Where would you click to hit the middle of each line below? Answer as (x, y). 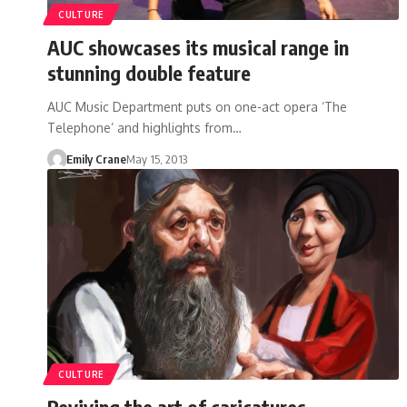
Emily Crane (96, 159)
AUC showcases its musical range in (198, 47)
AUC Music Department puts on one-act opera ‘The (197, 106)
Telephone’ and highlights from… (144, 127)
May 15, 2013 (156, 159)
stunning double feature (149, 72)
